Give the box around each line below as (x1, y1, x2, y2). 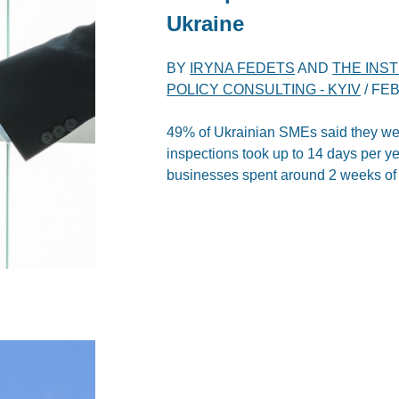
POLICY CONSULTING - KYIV (167, 82, 362, 98)
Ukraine (167, 12, 245, 37)
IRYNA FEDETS (190, 61, 296, 77)
